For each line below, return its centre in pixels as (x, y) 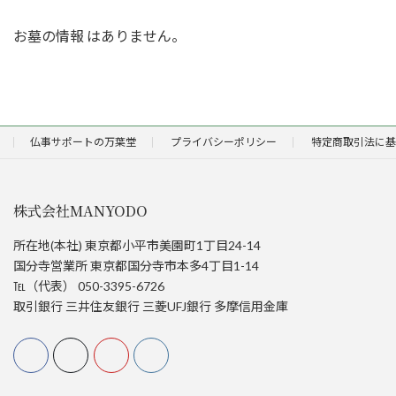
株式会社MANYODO (80, 211)
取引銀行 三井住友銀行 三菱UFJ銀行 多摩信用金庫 (151, 306)
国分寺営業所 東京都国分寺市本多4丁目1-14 (136, 266)
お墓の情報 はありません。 (99, 36)
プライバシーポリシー (224, 142)
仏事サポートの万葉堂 (83, 142)
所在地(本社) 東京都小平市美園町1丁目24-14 (137, 245)
